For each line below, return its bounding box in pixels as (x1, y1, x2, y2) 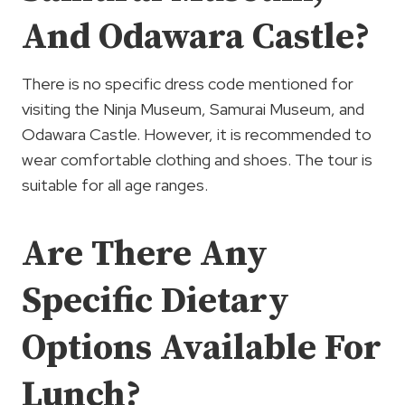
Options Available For (22, 325, 381, 372)
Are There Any (22, 231, 268, 278)
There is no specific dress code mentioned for (22, 73, 353, 95)
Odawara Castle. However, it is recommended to (22, 124, 372, 146)
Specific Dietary (22, 278, 289, 325)
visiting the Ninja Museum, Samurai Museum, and (22, 99, 364, 120)
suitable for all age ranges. (22, 174, 208, 196)
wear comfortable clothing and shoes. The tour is (22, 149, 372, 171)
